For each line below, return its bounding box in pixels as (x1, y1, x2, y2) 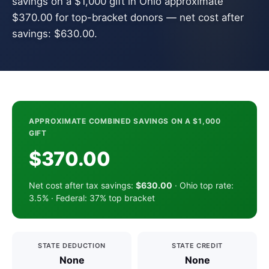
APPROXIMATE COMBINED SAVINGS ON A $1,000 (29, 116, 221, 125)
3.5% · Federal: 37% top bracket (29, 193, 155, 203)
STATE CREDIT (172, 241, 223, 250)
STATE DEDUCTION (38, 241, 106, 250)
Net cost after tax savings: (29, 180, 136, 190)
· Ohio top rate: (172, 180, 234, 190)
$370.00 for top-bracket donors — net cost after (12, 11, 244, 23)
